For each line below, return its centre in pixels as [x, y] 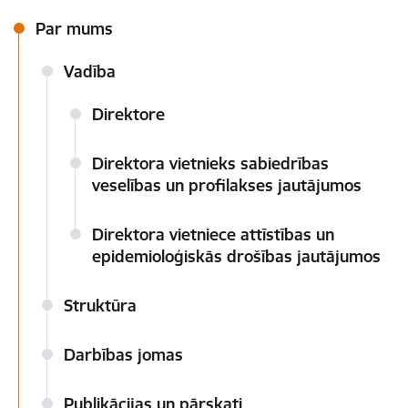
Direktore [128, 114]
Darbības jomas [123, 355]
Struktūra [100, 306]
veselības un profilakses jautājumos [227, 185]
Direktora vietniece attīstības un [213, 235]
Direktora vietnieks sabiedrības [210, 163]
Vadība [90, 71]
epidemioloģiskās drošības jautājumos [236, 256]
